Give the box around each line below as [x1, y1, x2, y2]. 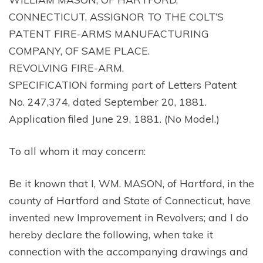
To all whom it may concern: [9, 144, 146, 158]
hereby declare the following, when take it [9, 228, 213, 241]
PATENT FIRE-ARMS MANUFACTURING [9, 26, 209, 40]
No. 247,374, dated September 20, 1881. [9, 95, 207, 108]
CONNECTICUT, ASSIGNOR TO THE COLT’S [9, 9, 224, 23]
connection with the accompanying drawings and [9, 245, 248, 258]
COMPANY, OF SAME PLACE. [9, 43, 150, 57]
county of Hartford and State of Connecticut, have [9, 194, 251, 207]
